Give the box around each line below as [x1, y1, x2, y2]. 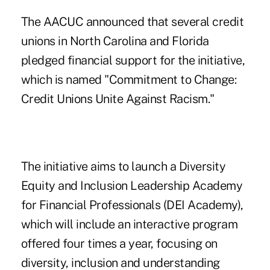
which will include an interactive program [20, 217, 238, 232]
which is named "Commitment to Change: [20, 72, 237, 87]
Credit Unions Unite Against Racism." [20, 92, 215, 107]
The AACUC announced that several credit [20, 14, 244, 30]
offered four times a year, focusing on [20, 236, 218, 251]
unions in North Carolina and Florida [20, 34, 209, 49]
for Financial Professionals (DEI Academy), [20, 198, 243, 213]
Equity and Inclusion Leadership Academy [20, 178, 243, 193]
